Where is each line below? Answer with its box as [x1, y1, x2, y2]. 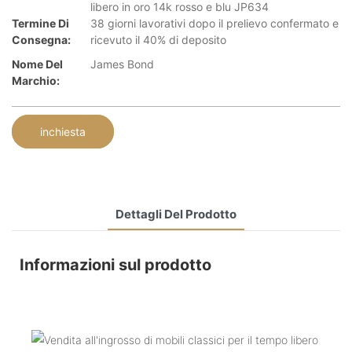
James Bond [90, 57, 154, 71]
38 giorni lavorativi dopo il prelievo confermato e [90, 16, 339, 31]
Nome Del [12, 57, 63, 71]
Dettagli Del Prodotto [115, 206, 236, 222]
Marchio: [12, 74, 60, 88]
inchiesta [40, 124, 86, 138]
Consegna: [12, 33, 71, 47]
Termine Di [12, 16, 69, 31]
